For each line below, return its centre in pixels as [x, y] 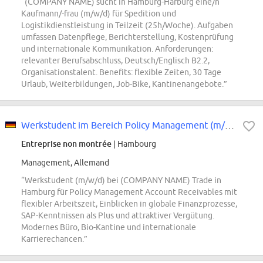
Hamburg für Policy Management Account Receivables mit [129, 192]
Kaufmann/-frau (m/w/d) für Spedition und [99, 14]
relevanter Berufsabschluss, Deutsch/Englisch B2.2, [115, 61]
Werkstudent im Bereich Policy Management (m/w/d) [230, 125]
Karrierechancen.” [54, 239]
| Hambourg [134, 144]
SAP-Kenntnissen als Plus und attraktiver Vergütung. [118, 216]
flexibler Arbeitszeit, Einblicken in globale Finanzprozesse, [129, 204]
